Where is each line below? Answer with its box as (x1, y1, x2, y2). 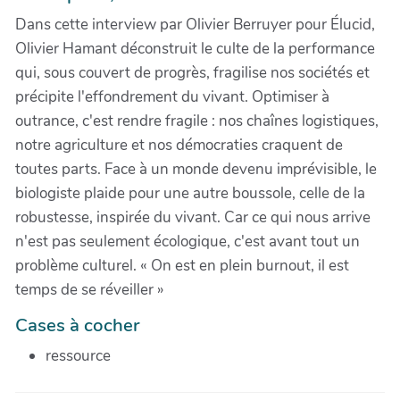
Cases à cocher (15, 312, 139, 338)
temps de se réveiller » (15, 279, 163, 301)
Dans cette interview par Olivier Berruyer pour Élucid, (15, 14, 375, 36)
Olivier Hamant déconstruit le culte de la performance (15, 38, 375, 60)
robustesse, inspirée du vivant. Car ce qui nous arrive (15, 207, 371, 229)
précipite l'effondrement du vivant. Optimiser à (15, 87, 329, 108)
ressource (46, 346, 111, 367)
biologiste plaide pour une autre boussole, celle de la (15, 183, 365, 204)
